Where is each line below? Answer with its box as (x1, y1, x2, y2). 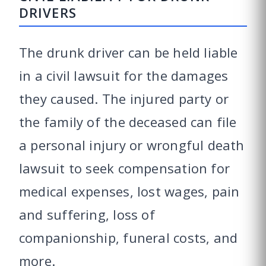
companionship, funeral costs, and (19, 228, 238, 246)
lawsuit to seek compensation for (19, 159, 230, 177)
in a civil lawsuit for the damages (19, 66, 229, 84)
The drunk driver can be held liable (19, 43, 238, 61)
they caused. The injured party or (19, 89, 229, 107)
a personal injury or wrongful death (19, 135, 245, 154)
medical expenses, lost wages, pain (19, 182, 240, 200)
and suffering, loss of (19, 205, 155, 223)
